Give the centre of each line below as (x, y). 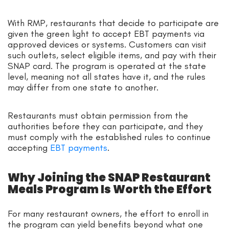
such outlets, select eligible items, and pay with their (112, 55)
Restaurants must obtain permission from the (98, 115)
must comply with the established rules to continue (109, 137)
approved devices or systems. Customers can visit (107, 44)
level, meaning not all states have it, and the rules (107, 76)
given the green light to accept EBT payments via (106, 33)
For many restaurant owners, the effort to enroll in (108, 213)
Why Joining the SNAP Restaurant (109, 177)
